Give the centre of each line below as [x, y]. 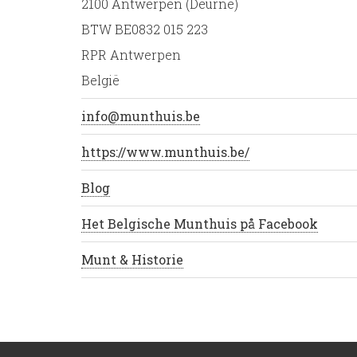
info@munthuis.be [141, 116]
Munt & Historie [132, 259]
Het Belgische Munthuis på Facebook [200, 224]
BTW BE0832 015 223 [145, 29]
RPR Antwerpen [131, 55]
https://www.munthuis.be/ [165, 152]
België [100, 80]
